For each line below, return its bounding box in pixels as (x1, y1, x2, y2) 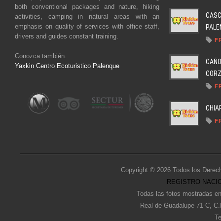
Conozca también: (15, 52, 67, 60)
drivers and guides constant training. (15, 33, 118, 40)
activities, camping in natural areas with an (15, 13, 160, 21)
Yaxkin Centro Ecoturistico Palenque (15, 62, 119, 70)
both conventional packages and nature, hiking (15, 3, 160, 11)
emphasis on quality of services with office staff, (15, 23, 160, 31)
